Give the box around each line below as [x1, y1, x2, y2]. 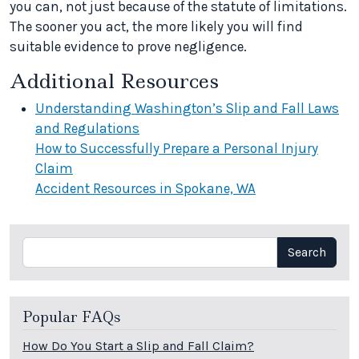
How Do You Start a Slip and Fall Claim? [22, 337, 254, 353]
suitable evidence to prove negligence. [10, 38, 247, 55]
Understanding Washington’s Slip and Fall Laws [35, 100, 339, 117]
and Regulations [35, 120, 139, 137]
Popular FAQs [22, 308, 120, 328]
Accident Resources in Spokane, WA [35, 180, 256, 197]
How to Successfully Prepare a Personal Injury [35, 140, 318, 157]
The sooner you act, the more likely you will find [10, 18, 303, 35]
